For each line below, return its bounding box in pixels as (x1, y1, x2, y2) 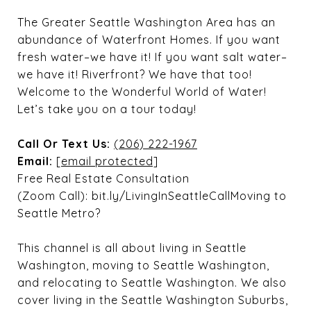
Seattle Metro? (17, 206, 101, 220)
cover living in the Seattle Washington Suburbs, (17, 293, 288, 307)
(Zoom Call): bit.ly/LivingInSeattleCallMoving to (17, 189, 287, 203)
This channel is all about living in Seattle (17, 241, 246, 255)
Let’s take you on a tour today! (17, 102, 196, 116)
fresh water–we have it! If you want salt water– (17, 50, 287, 64)
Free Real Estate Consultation (17, 171, 190, 185)
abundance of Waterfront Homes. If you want (17, 33, 280, 47)
